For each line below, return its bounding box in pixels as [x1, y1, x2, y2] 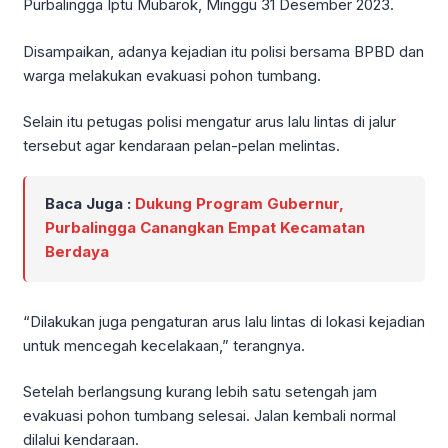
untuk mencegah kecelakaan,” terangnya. [23, 335, 305, 355]
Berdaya [45, 241, 109, 261]
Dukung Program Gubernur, [135, 193, 344, 213]
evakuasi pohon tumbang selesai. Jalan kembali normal [23, 406, 396, 426]
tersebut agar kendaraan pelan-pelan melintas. [23, 136, 340, 156]
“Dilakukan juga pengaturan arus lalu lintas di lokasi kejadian [23, 311, 425, 331]
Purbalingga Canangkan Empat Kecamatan [45, 217, 365, 237]
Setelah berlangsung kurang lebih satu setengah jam [23, 382, 377, 402]
